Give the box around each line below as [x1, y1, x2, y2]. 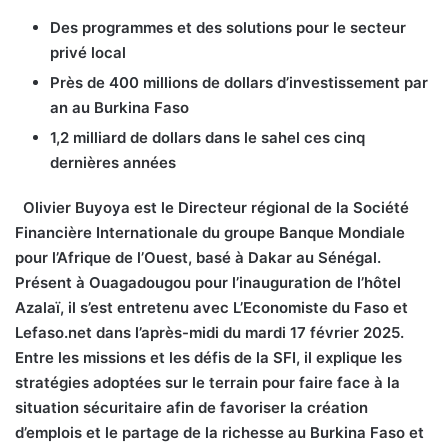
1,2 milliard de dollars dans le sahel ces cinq [50, 127, 365, 147]
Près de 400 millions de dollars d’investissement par [50, 72, 428, 92]
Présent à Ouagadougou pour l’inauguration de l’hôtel [15, 272, 401, 292]
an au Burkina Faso [50, 97, 189, 117]
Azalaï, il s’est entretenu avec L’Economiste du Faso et [15, 297, 408, 317]
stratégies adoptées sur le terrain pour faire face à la [15, 372, 400, 392]
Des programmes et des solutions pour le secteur [50, 17, 406, 37]
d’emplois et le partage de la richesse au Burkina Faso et [15, 422, 424, 442]
